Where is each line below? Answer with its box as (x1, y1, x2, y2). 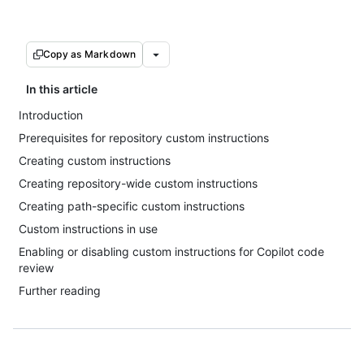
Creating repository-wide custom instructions (19, 176, 258, 190)
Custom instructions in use (19, 222, 158, 236)
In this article (26, 82, 97, 96)
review (19, 261, 54, 275)
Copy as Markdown (43, 48, 136, 60)
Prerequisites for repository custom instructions (19, 131, 269, 145)
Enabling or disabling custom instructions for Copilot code (19, 245, 324, 258)
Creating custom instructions (19, 154, 171, 167)
